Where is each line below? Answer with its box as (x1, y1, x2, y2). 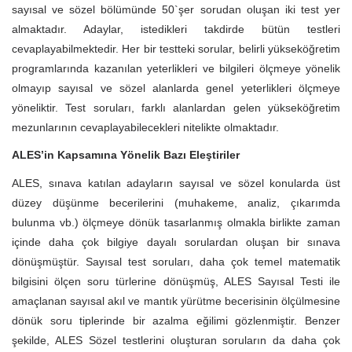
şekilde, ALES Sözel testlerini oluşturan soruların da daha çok (12, 333, 340, 346)
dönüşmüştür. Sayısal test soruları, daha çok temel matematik (12, 255, 340, 268)
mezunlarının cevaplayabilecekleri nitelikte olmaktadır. (12, 120, 279, 134)
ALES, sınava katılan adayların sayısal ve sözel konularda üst (12, 176, 340, 189)
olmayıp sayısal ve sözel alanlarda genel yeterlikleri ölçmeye (12, 81, 340, 94)
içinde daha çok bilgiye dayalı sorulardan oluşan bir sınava (12, 235, 340, 248)
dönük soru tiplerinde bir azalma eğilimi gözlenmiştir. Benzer (12, 313, 340, 327)
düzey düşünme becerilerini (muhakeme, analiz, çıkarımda (12, 196, 340, 209)
